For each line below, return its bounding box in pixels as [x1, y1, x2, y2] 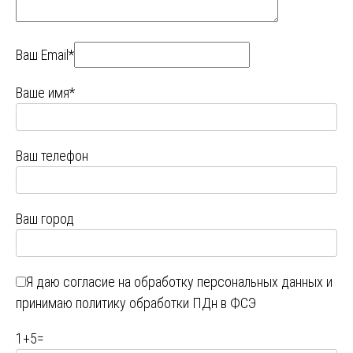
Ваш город [16, 210, 74, 228]
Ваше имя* [16, 84, 75, 102]
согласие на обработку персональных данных [63, 273, 323, 291]
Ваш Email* [16, 46, 74, 64]
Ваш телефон [16, 147, 88, 165]
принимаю [16, 295, 76, 312]
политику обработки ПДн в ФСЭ [76, 295, 256, 312]
